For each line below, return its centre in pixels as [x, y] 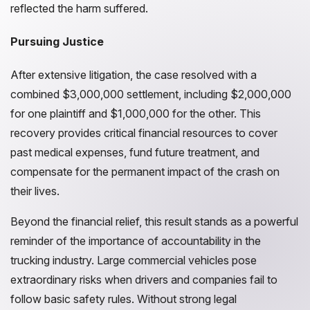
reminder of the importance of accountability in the [136, 241]
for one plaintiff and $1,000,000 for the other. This [136, 113]
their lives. [35, 191]
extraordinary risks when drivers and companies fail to [144, 280]
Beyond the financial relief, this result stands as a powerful [154, 221]
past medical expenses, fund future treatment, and [135, 152]
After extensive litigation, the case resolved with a [134, 75]
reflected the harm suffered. [79, 8]
